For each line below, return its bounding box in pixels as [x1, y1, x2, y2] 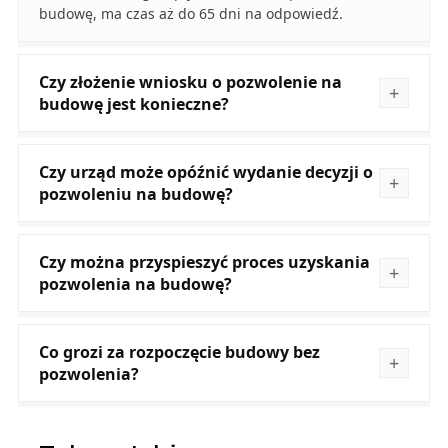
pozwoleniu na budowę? [38, 182, 233, 205]
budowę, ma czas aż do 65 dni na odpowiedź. [38, 3, 343, 23]
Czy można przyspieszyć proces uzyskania [38, 250, 370, 273]
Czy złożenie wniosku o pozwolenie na [38, 70, 342, 93]
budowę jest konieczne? [38, 92, 229, 115]
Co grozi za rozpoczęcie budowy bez [38, 340, 320, 363]
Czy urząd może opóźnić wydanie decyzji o [38, 160, 373, 183]
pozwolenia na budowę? [38, 272, 232, 295]
